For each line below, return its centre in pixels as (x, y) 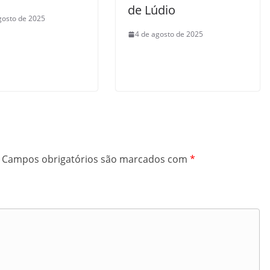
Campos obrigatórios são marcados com (96, 159)
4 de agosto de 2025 (169, 34)
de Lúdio (152, 10)
